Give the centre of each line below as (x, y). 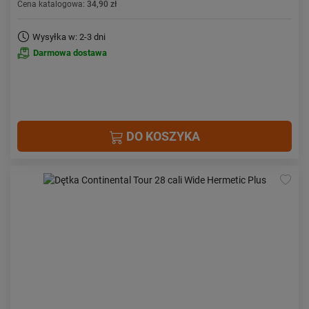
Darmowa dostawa (70, 53)
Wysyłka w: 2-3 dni (69, 37)
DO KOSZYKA (161, 136)
